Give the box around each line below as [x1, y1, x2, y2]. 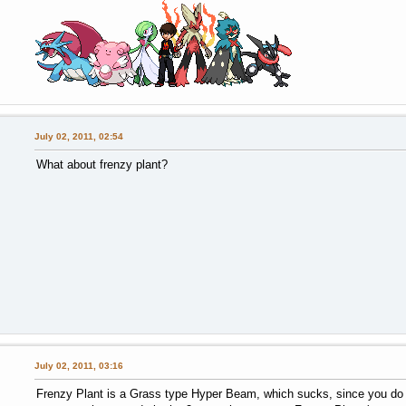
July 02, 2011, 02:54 [34, 131, 123, 142]
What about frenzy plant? [35, 158, 168, 172]
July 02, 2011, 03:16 [34, 361, 123, 372]
